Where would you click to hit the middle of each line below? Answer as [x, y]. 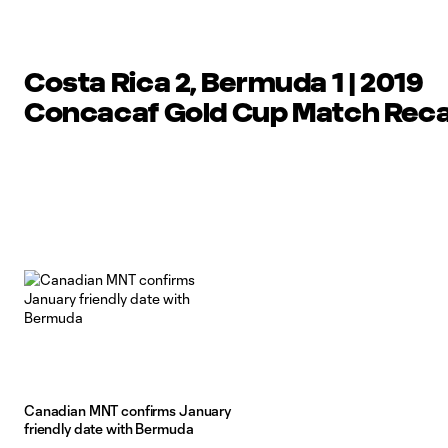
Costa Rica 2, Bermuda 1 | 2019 [224, 82]
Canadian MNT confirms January [127, 411]
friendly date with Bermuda [109, 429]
